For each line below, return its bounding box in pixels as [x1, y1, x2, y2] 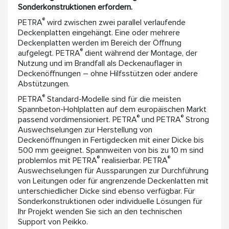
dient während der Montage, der [83, 48, 197, 58]
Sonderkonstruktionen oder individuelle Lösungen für [18, 196, 202, 207]
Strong [184, 114, 209, 125]
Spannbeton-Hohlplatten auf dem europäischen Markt [18, 104, 207, 114]
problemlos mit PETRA [18, 155, 97, 166]
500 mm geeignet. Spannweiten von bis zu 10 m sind [18, 145, 203, 155]
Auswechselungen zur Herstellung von [18, 125, 152, 135]
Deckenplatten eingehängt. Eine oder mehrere [18, 28, 180, 38]
